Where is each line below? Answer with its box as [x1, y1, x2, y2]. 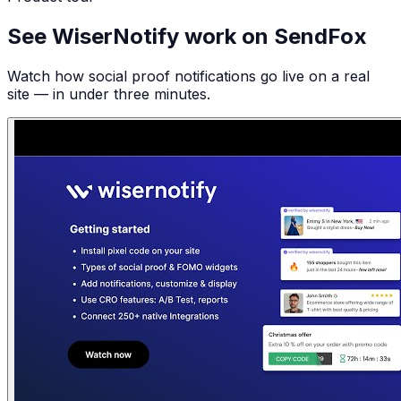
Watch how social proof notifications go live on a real [7, 67, 370, 86]
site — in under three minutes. [7, 85, 210, 104]
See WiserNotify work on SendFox [7, 23, 367, 50]
